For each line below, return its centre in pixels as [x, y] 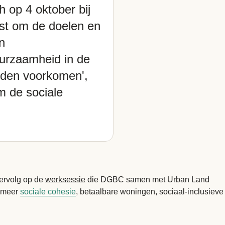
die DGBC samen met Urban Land [147, 180]
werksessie [65, 180]
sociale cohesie [48, 192]
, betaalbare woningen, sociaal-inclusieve [150, 192]
